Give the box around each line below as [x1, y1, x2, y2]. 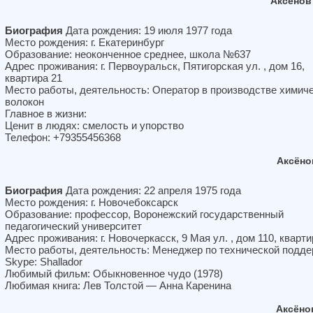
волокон [5, 96, 44, 108]
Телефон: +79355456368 [5, 131, 121, 143]
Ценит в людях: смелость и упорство [5, 119, 184, 131]
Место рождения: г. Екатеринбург [5, 36, 164, 48]
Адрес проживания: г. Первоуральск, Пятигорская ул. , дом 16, [5, 60, 305, 72]
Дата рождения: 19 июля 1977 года [63, 24, 232, 36]
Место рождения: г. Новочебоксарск [5, 196, 178, 208]
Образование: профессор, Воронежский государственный [5, 208, 284, 220]
